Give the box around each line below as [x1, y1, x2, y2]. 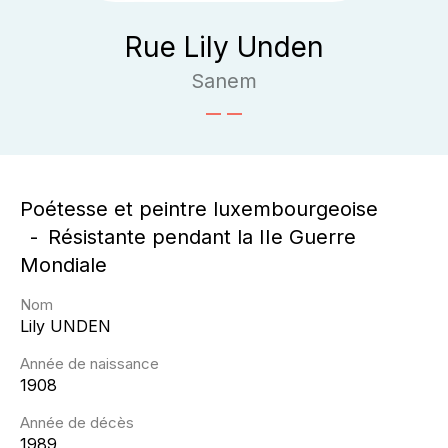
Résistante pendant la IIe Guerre [48, 225, 356, 249]
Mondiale [20, 253, 107, 277]
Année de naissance [20, 354, 159, 373]
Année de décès [20, 413, 134, 432]
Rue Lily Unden [124, 30, 324, 64]
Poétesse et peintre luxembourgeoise [20, 197, 378, 221]
